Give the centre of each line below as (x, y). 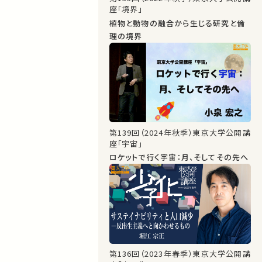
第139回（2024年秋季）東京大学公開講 (180, 132)
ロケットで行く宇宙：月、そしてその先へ (179, 157)
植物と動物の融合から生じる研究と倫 (177, 23)
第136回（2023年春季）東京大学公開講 (180, 254)
